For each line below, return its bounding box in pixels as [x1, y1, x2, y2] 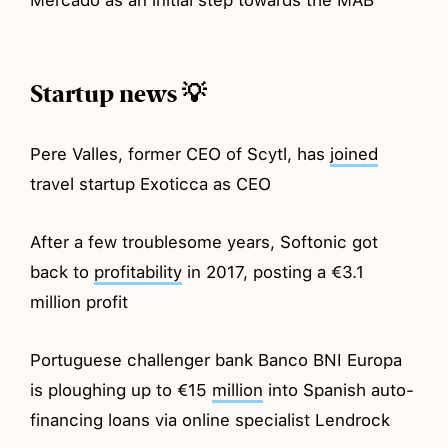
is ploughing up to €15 [30, 379, 213, 400]
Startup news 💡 [30, 78, 207, 109]
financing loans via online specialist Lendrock [30, 409, 391, 430]
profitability [94, 261, 183, 282]
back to [30, 261, 95, 282]
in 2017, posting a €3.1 [182, 261, 365, 282]
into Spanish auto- [263, 379, 415, 400]
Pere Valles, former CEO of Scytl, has [30, 143, 331, 164]
